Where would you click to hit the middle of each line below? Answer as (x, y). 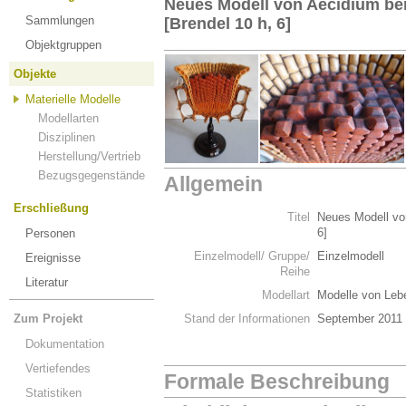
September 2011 (360, 319)
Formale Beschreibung (277, 382)
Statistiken (53, 393)
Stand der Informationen (247, 319)
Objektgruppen (63, 45)
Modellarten (68, 118)
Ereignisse (53, 258)
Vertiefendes (58, 368)
